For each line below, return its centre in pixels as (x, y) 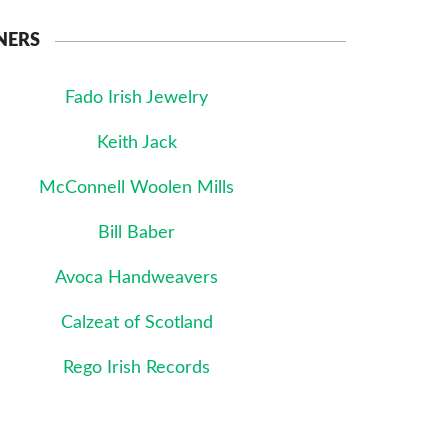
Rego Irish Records (137, 367)
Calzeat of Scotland (136, 322)
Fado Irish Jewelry (137, 97)
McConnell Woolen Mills (137, 187)
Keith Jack (136, 142)
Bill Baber (137, 232)
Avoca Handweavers (137, 277)
